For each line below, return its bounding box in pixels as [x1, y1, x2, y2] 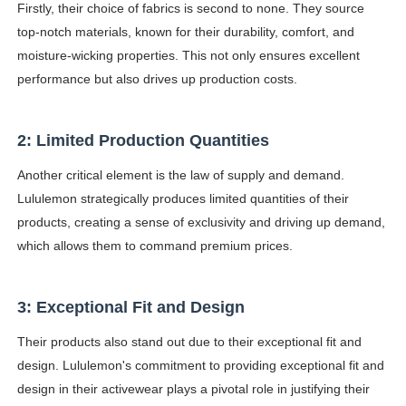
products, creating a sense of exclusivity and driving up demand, [16, 215, 385, 230]
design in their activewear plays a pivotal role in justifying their [16, 382, 370, 397]
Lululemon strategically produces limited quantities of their [16, 191, 349, 207]
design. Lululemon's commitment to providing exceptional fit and [16, 358, 384, 373]
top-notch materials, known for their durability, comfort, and [16, 24, 354, 40]
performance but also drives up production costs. [16, 72, 297, 87]
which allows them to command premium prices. [16, 238, 293, 254]
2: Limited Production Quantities [16, 131, 269, 150]
